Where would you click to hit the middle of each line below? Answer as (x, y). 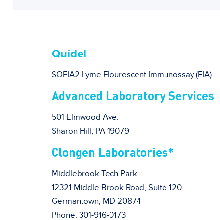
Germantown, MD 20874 (96, 201)
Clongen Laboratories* (113, 152)
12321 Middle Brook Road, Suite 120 (117, 188)
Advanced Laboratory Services (133, 96)
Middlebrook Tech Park (94, 174)
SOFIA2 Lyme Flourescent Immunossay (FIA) (132, 75)
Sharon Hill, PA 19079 (90, 131)
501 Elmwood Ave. (85, 117)
